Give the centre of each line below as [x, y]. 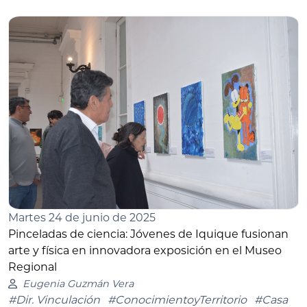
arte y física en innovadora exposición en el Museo [145, 251]
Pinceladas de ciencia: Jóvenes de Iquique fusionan [148, 234]
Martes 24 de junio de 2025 [82, 218]
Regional [33, 267]
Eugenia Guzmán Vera [78, 284]
